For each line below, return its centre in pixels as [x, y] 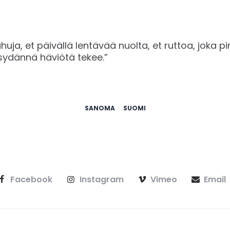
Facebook [32, 180]
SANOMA [100, 108]
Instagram [101, 180]
